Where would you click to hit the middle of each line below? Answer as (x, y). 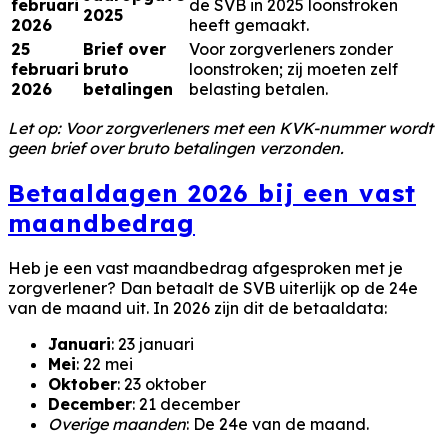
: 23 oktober (161, 383)
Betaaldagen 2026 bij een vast (212, 192)
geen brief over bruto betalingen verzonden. (176, 147)
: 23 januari (152, 343)
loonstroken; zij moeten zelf (293, 68)
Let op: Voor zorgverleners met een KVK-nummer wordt (220, 127)
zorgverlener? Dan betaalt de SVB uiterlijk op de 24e (213, 287)
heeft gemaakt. (249, 24)
